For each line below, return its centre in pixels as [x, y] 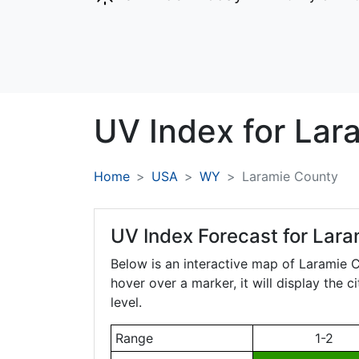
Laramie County [290, 177]
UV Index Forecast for [212, 236]
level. [126, 303]
